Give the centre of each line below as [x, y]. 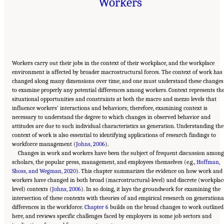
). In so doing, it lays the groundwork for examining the [151, 189]
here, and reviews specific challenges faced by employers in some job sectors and [112, 216]
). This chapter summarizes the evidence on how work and [149, 171]
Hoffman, [208, 162]
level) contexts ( [32, 189]
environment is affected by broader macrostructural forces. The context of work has [117, 72]
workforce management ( [44, 144]
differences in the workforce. [48, 207]
